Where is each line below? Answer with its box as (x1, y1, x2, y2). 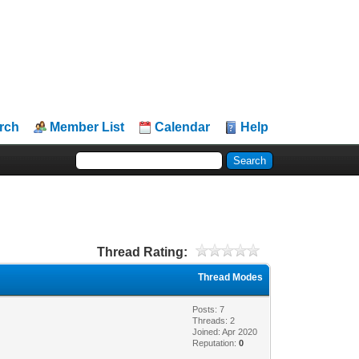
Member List (50, 120, 125, 134)
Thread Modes (198, 271, 264, 283)
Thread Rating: (96, 244, 188, 259)
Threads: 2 (192, 315, 236, 325)
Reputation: (192, 337, 240, 348)
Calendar (155, 120, 211, 134)
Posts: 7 (192, 304, 225, 314)
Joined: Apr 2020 (192, 326, 258, 337)
